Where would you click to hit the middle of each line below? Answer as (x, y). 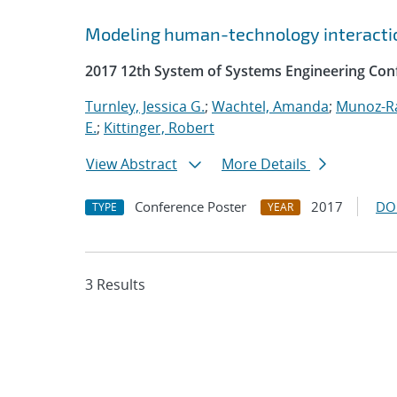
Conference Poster (191, 206)
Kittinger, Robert (159, 128)
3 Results (115, 284)
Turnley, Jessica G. (145, 106)
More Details (266, 164)
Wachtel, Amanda (270, 106)
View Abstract (132, 164)
